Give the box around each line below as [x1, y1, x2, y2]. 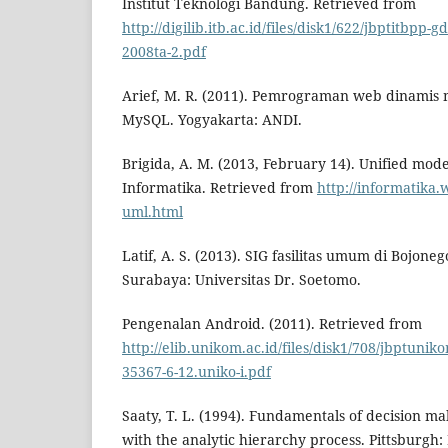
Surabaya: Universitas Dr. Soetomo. [122, 269, 361, 289]
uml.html [122, 201, 183, 221]
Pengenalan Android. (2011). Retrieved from [122, 313, 422, 333]
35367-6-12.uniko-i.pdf [122, 361, 271, 381]
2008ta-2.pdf [122, 41, 206, 61]
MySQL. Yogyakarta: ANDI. [122, 109, 302, 129]
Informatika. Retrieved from [122, 177, 317, 197]
